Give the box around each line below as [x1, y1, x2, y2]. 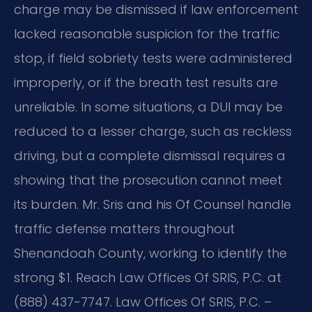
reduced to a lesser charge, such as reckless [14, 123, 292, 141]
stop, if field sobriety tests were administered [14, 49, 292, 68]
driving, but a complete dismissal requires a [14, 147, 286, 165]
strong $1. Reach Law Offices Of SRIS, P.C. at [14, 269, 281, 287]
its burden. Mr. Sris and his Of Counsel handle [14, 196, 291, 214]
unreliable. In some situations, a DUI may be [14, 98, 283, 116]
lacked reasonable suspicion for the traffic [14, 25, 280, 43]
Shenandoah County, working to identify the [14, 244, 287, 263]
